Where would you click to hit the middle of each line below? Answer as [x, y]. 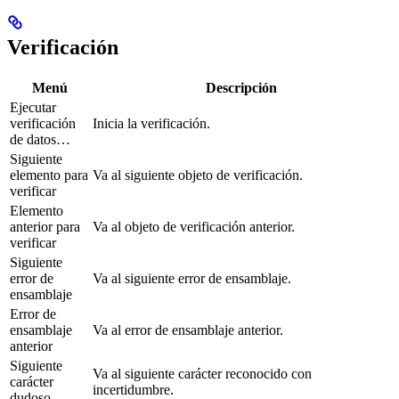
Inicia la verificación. [151, 123]
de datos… [40, 139]
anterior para [45, 226]
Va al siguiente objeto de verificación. [198, 175]
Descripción [241, 87]
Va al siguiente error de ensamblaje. [192, 278]
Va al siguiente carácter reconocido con [202, 373]
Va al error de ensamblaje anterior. [188, 330]
